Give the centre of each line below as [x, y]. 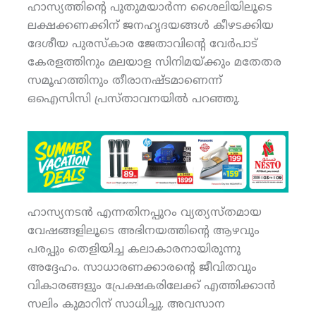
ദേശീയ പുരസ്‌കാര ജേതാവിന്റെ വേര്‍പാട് [142, 44]
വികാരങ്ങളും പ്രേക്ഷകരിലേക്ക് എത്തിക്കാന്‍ [151, 286]
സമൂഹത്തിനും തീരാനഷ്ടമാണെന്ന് [124, 81]
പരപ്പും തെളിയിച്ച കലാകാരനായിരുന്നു [134, 249]
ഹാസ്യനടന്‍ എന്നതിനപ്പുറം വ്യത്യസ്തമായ [144, 213]
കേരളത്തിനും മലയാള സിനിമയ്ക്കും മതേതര [154, 62]
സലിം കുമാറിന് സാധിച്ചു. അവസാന [126, 304]
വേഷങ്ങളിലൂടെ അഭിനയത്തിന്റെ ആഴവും [143, 231]
